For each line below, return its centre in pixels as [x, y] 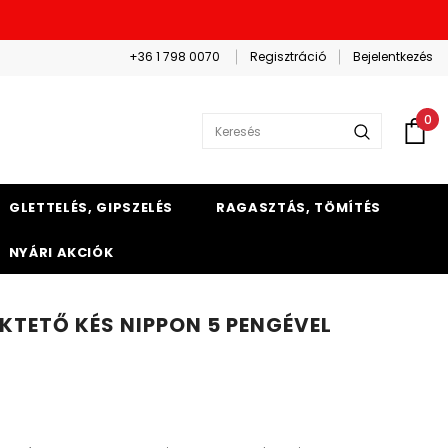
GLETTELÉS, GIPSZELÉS [91, 207]
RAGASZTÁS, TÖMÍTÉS [298, 207]
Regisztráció [287, 56]
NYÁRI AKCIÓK [61, 252]
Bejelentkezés [392, 56]
